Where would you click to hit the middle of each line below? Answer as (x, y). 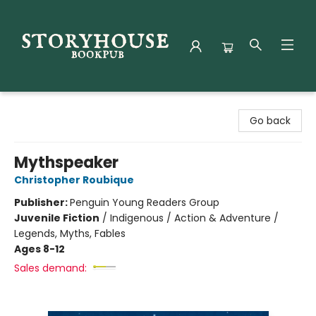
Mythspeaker (66, 163)
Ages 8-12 (39, 249)
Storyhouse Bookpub (61, 105)
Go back (270, 121)
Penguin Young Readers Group (145, 202)
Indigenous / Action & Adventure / (194, 218)
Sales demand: (50, 268)
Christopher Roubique (74, 180)
